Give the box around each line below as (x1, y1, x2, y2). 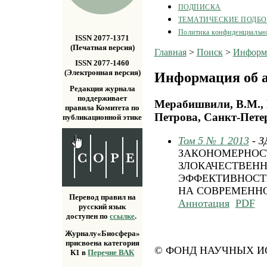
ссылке (110, 212, 135, 221)
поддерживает (77, 93, 128, 103)
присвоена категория (65, 238, 139, 248)
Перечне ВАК (88, 248, 135, 257)
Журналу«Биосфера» (64, 229, 140, 238)
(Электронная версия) (64, 68, 141, 77)
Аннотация (178, 197, 229, 210)
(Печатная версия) (70, 42, 135, 52)
